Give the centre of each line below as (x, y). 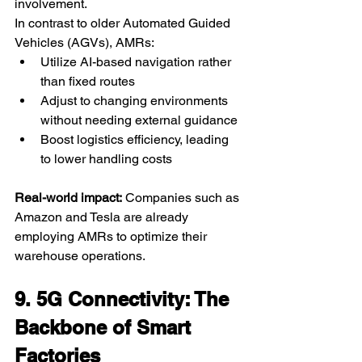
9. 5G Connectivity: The (124, 299)
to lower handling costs (106, 158)
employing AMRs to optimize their (112, 236)
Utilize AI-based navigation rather (137, 61)
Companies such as (182, 197)
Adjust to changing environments (136, 100)
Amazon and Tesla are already (103, 217)
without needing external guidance (139, 120)
